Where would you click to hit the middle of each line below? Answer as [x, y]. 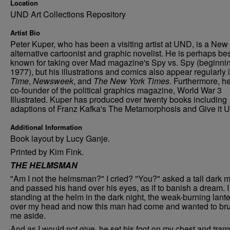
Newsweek [53, 81]
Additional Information [46, 127]
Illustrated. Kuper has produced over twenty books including [119, 99]
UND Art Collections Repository [68, 14]
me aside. [28, 215]
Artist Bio [25, 33]
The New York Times [131, 81]
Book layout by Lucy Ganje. [60, 138]
